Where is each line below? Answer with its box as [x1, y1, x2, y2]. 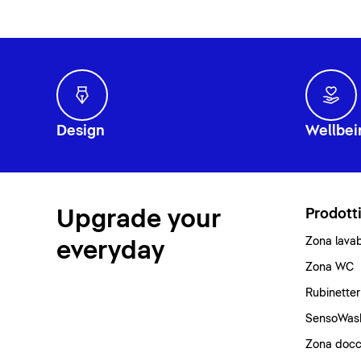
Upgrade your [56, 206, 221, 232]
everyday [56, 238, 164, 263]
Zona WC [305, 261, 354, 273]
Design [56, 123, 105, 139]
